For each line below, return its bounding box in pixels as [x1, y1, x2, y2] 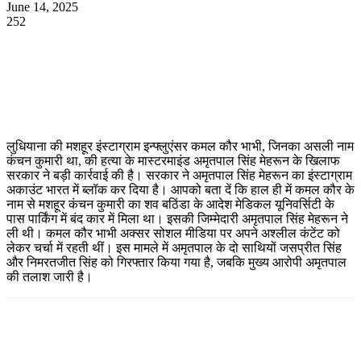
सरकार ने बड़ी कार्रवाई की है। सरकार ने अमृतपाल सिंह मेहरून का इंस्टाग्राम [6, 168, 352, 182]
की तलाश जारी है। [6, 269, 93, 284]
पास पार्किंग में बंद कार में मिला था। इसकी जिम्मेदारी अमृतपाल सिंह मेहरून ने [6, 211, 348, 226]
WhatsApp [39, 39, 81, 52]
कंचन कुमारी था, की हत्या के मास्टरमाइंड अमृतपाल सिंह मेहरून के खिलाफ [6, 153, 340, 168]
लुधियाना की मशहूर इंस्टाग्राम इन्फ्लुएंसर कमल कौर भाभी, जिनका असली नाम [6, 139, 354, 153]
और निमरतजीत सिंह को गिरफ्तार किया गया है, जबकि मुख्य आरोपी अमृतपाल [6, 255, 346, 269]
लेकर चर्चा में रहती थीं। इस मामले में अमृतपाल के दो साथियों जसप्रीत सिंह [6, 240, 342, 255]
